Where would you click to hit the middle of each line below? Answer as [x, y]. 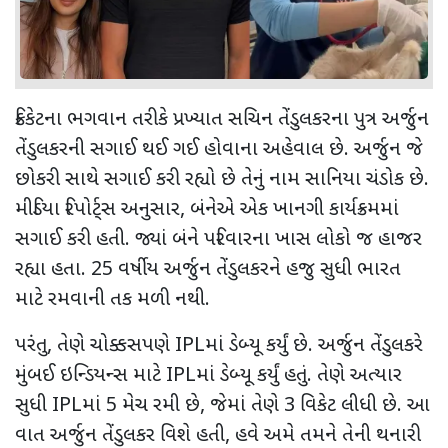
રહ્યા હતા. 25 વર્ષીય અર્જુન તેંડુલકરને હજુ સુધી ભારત [208, 269]
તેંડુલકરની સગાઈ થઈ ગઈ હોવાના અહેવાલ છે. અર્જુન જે [219, 149]
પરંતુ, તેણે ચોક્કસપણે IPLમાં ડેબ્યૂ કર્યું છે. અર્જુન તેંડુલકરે [219, 345]
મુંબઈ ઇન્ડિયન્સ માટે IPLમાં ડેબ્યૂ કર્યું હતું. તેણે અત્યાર [208, 375]
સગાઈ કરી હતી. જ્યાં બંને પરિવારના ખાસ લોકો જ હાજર [218, 239]
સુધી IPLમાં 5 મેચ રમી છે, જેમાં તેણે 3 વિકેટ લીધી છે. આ [222, 405]
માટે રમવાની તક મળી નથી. [112, 299]
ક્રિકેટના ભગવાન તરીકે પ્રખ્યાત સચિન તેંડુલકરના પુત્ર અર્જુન [222, 119]
